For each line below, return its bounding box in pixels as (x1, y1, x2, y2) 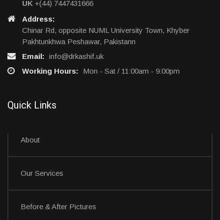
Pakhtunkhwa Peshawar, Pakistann (22, 37, 136, 46)
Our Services (21, 168, 63, 177)
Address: (22, 14, 55, 23)
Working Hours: (22, 66, 81, 75)
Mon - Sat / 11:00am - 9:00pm (83, 66, 180, 75)
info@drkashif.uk (49, 52, 104, 60)
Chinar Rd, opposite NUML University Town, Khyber (22, 26, 190, 34)
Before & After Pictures (21, 202, 96, 211)
